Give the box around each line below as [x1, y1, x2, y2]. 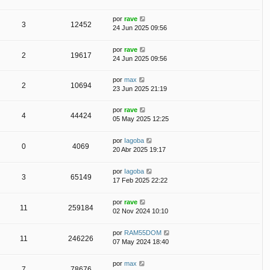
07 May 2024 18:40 [113, 237, 169, 245]
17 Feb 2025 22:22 [113, 176, 168, 184]
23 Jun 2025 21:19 [113, 84, 167, 92]
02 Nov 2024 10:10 [113, 207, 168, 215]
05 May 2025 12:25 [113, 115, 169, 122]
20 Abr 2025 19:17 [113, 145, 166, 153]
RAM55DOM [124, 228, 162, 236]
